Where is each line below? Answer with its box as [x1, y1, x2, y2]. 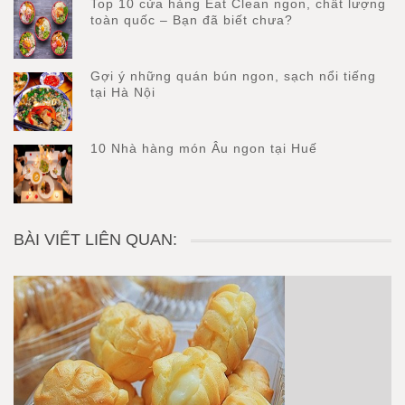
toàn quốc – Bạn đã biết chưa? [90, 13, 293, 27]
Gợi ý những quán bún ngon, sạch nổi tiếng [90, 69, 376, 83]
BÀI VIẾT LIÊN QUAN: [14, 231, 177, 249]
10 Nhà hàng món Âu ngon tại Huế [90, 141, 317, 155]
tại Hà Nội [90, 85, 155, 99]
